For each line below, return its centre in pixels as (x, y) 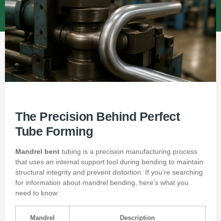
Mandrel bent (37, 152)
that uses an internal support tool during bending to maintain (109, 162)
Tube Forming (54, 131)
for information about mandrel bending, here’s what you (102, 183)
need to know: (37, 193)
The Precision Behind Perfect (97, 117)
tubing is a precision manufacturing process (129, 152)
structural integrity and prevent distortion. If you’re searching (109, 172)
